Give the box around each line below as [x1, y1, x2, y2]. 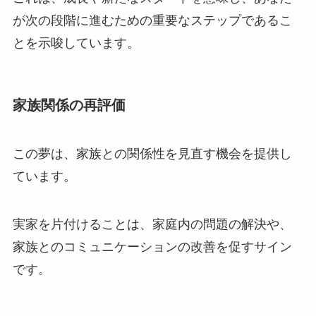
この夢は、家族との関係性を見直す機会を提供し [12, 147, 292, 162]
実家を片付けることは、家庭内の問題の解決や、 [12, 217, 292, 232]
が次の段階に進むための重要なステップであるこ [12, 13, 292, 28]
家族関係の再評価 [12, 97, 126, 113]
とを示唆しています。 [12, 35, 140, 50]
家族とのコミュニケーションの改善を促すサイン [12, 240, 292, 255]
